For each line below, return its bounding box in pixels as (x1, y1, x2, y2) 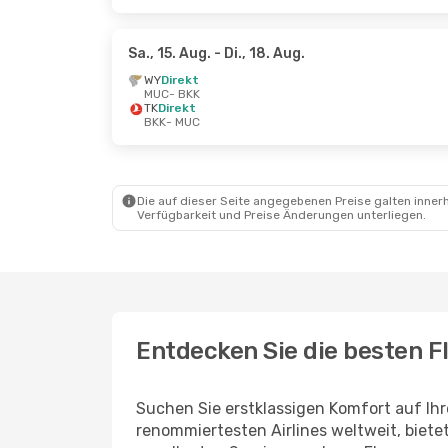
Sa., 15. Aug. (128, 45, 211, 62)
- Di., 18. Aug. (211, 45, 305, 62)
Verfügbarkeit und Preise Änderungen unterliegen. (137, 208, 426, 222)
